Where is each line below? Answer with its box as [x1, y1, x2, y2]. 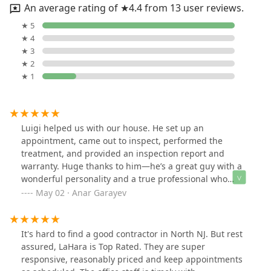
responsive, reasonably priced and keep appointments [21, 253, 243, 265]
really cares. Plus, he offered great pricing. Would [21, 185, 223, 197]
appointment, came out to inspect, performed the [21, 134, 223, 146]
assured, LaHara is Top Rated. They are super [21, 240, 205, 252]
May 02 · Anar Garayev [36, 186, 126, 198]
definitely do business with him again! [21, 198, 176, 210]
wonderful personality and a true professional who [21, 172, 227, 184]
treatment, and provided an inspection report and [21, 147, 224, 159]
